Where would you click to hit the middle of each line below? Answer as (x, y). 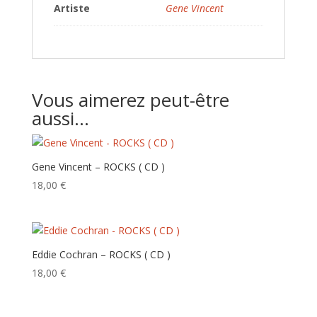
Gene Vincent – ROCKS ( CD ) (98, 167)
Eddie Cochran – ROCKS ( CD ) (101, 255)
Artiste (71, 8)
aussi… (60, 118)
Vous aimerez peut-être (130, 100)
